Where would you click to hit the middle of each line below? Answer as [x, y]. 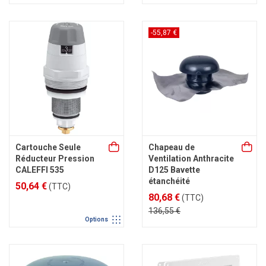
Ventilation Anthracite [191, 159]
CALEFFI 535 [40, 170]
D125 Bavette [174, 170]
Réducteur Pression [55, 159]
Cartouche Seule [48, 147]
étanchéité [169, 181]
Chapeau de [172, 147]
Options [97, 219]
